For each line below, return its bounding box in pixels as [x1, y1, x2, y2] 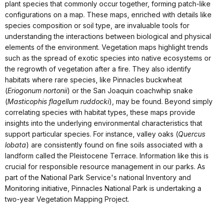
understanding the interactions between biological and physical [5, 32, 211, 41]
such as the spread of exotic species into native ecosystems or [5, 54, 211, 63]
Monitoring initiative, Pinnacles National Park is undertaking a [5, 184, 201, 193]
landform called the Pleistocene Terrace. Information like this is [5, 151, 209, 160]
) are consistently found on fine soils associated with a [26, 141, 203, 149]
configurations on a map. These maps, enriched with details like [5, 10, 212, 19]
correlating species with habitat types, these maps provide [5, 108, 195, 117]
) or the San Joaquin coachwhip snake [67, 86, 193, 95]
